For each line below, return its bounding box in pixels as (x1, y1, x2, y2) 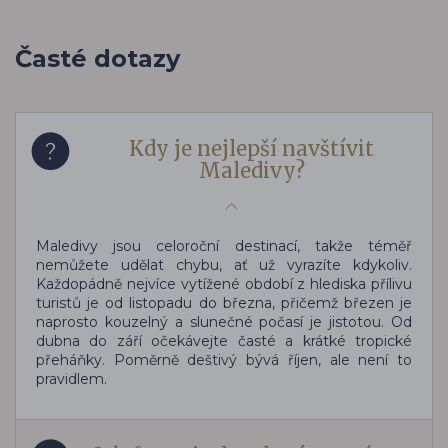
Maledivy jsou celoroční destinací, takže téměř (36, 236, 412, 255)
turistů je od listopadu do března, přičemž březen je (36, 293, 412, 312)
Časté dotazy (15, 43, 180, 73)
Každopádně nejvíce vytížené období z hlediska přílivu (36, 274, 412, 293)
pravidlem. (36, 369, 107, 388)
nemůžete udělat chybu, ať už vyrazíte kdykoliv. (36, 255, 412, 274)
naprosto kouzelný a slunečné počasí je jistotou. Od (36, 312, 412, 331)
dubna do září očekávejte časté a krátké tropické (36, 331, 412, 350)
